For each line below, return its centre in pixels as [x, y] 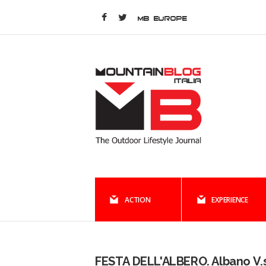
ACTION [138, 200]
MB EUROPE [162, 18]
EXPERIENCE [230, 200]
